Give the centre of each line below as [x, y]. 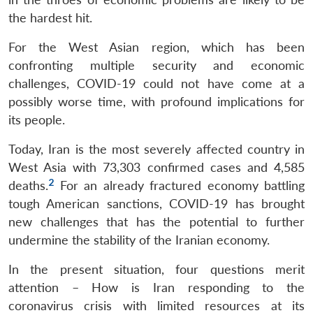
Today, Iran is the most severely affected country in [156, 149]
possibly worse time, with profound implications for [156, 101]
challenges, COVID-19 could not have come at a [156, 83]
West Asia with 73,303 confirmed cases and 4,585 [156, 167]
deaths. [28, 185]
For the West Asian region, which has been [156, 47]
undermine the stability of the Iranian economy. [141, 240]
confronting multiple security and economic [156, 65]
